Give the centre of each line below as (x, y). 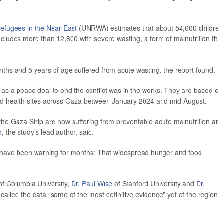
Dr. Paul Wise (92, 184)
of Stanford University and (154, 184)
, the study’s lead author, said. (48, 132)
